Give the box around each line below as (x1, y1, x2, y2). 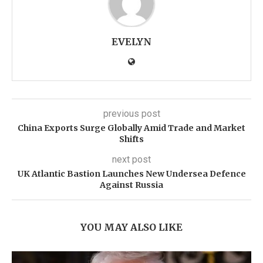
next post (112, 153, 151, 165)
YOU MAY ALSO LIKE (80, 221, 183, 233)
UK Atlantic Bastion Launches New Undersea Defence (17, 168, 246, 179)
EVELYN (112, 35, 151, 48)
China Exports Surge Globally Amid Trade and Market (18, 122, 245, 133)
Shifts (119, 133, 144, 144)
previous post (103, 107, 160, 119)
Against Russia (100, 179, 163, 190)
